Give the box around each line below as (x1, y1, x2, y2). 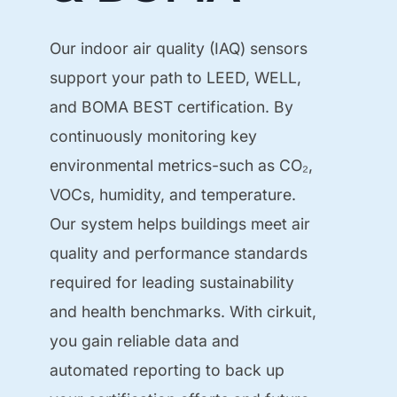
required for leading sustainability (50, 272, 295, 292)
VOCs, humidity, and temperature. (50, 184, 297, 204)
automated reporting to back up (50, 360, 285, 379)
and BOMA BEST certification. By (50, 97, 294, 116)
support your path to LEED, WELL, (50, 67, 302, 87)
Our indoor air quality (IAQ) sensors (50, 38, 308, 58)
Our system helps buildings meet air (50, 214, 311, 233)
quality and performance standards (50, 243, 308, 262)
